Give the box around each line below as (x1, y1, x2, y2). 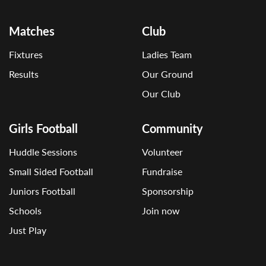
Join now (142, 204, 180, 217)
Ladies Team (142, 47, 192, 61)
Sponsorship (142, 184, 194, 198)
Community (142, 120, 203, 137)
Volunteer (142, 145, 183, 159)
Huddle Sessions (9, 145, 77, 159)
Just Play (9, 223, 46, 237)
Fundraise (142, 164, 182, 178)
